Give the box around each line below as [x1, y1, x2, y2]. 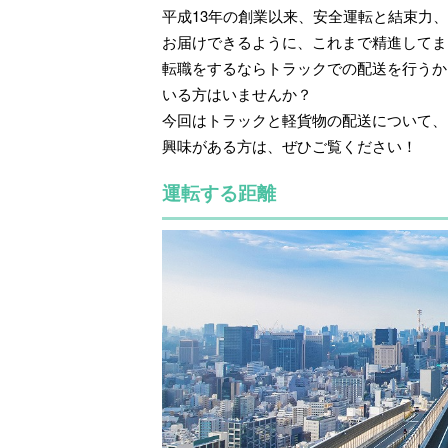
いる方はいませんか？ [162, 82, 312, 104]
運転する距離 [162, 178, 276, 206]
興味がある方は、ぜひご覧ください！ [162, 134, 417, 156]
